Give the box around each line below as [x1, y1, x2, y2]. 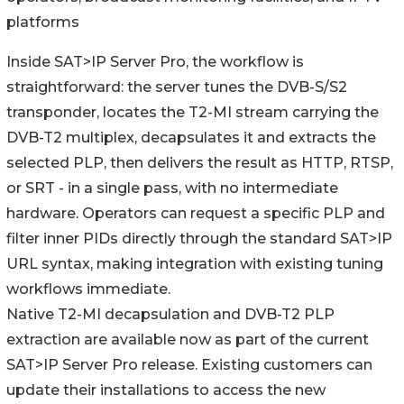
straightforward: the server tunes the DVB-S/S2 [6, 78, 347, 96]
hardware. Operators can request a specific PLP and [6, 205, 385, 223]
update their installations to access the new [6, 381, 326, 399]
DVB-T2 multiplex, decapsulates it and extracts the [6, 129, 376, 147]
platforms [6, 14, 79, 32]
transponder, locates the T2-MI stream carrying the [6, 104, 379, 122]
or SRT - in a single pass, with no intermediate [6, 179, 338, 197]
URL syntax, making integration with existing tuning [6, 255, 383, 273]
